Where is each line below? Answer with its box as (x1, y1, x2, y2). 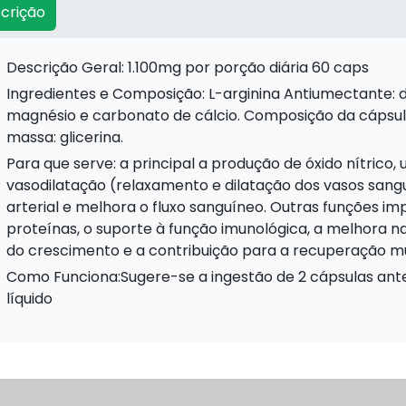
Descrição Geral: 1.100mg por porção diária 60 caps (17, 56, 369, 78)
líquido (6, 287, 53, 309)
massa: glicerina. (6, 126, 123, 148)
